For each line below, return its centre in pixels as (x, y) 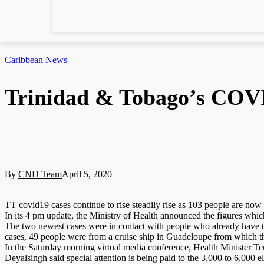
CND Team (40, 174)
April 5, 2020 (87, 174)
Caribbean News (36, 60)
